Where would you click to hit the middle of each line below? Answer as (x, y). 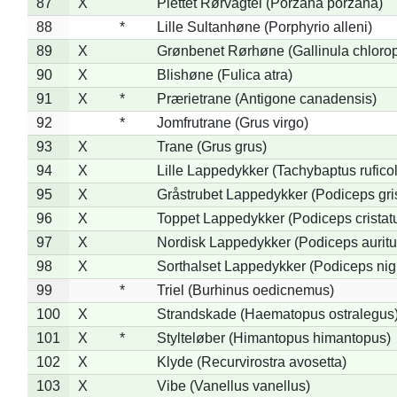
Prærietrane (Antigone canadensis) (266, 98)
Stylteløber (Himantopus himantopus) (273, 338)
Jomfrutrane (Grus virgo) (232, 122)
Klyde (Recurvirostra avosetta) (251, 362)
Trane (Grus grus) (211, 146)
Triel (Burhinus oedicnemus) (245, 290)
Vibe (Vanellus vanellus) (233, 385)
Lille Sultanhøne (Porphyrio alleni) (264, 27)
